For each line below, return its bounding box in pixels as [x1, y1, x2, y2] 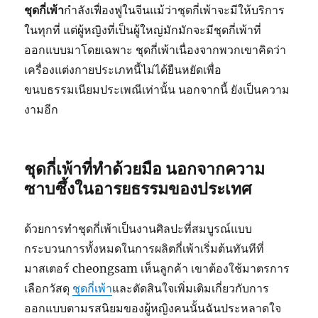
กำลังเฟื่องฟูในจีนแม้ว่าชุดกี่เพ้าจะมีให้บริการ [64, 3, 285, 17]
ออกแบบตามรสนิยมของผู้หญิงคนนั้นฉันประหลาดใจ [24, 301, 282, 315]
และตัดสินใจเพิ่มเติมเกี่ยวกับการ [112, 281, 270, 295]
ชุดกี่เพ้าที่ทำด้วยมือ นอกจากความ [24, 158, 265, 179]
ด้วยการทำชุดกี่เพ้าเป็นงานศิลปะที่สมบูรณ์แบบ [24, 221, 253, 236]
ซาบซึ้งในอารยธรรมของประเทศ [24, 178, 253, 199]
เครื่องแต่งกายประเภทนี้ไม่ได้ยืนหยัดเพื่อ [24, 62, 222, 77]
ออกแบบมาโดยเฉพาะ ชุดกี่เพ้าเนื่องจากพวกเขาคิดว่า [24, 43, 287, 57]
